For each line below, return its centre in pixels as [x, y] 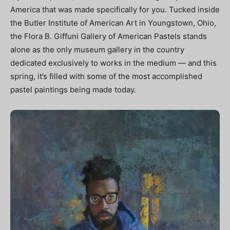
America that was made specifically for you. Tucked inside [115, 10]
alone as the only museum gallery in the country [97, 50]
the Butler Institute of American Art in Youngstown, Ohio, [113, 23]
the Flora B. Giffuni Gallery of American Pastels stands [109, 36]
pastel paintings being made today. [73, 90]
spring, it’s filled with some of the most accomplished [106, 76]
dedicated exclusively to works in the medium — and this [113, 63]
